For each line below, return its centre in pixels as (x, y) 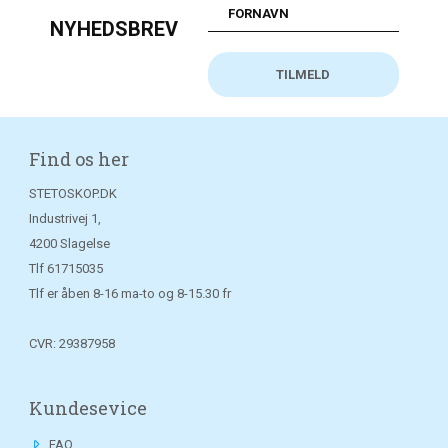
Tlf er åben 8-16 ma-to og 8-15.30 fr (129, 294)
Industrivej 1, (64, 219)
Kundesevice (87, 408)
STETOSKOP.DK (72, 194)
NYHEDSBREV (113, 28)
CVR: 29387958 (71, 344)
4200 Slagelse (69, 244)
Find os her (78, 159)
